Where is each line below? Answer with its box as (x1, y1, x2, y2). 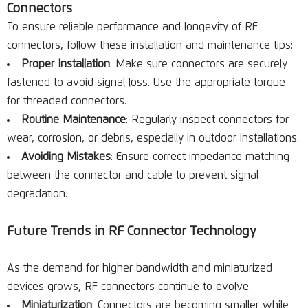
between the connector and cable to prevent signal (7, 170, 258, 181)
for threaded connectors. (7, 96, 126, 107)
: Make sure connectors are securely (110, 58, 287, 69)
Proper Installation (21, 58, 110, 69)
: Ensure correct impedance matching (111, 151, 289, 162)
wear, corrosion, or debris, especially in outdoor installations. (7, 133, 299, 144)
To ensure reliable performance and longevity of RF (7, 21, 258, 32)
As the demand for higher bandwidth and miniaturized (7, 263, 272, 274)
